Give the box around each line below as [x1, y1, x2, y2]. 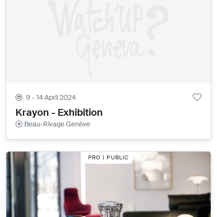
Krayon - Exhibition [15, 106, 103, 119]
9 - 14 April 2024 [26, 93, 77, 102]
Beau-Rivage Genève [24, 120, 91, 129]
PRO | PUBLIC [88, 154, 129, 161]
